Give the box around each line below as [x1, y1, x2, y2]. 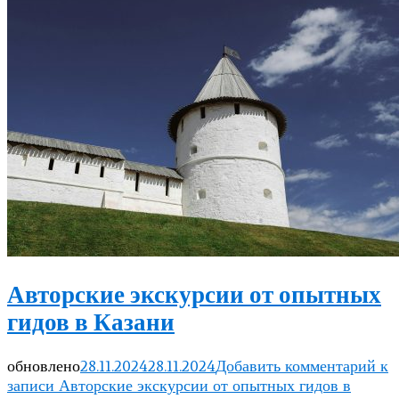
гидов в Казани [7, 308, 175, 336]
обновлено [7, 355, 80, 376]
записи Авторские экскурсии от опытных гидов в [7, 375, 351, 395]
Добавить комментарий [216, 355, 376, 376]
